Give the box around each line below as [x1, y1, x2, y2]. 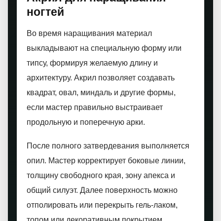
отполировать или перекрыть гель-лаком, [27, 201, 178, 209]
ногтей [27, 5, 64, 18]
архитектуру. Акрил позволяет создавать [27, 74, 175, 82]
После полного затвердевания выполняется [27, 142, 189, 150]
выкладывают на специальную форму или [27, 44, 182, 52]
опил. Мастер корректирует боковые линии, [27, 156, 185, 165]
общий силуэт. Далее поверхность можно [27, 186, 178, 194]
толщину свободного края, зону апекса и [27, 171, 175, 180]
